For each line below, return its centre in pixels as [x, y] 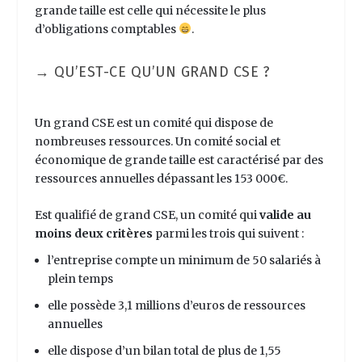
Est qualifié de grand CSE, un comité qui [145, 215]
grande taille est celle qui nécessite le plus [150, 11]
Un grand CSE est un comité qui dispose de [154, 123]
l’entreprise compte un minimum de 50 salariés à [184, 261]
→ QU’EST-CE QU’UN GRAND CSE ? [152, 72]
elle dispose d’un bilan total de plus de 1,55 [164, 350]
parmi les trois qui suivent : [229, 234]
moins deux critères [93, 234]
